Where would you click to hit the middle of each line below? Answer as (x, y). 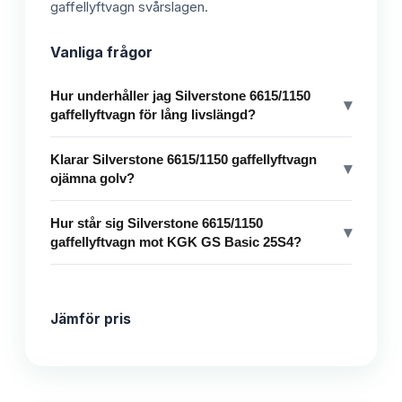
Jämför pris (91, 319)
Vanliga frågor (101, 52)
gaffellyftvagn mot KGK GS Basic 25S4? (176, 242)
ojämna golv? (92, 179)
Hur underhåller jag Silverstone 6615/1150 (180, 96)
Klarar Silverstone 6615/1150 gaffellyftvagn (184, 160)
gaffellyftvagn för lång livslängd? (153, 115)
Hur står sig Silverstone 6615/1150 (157, 223)
